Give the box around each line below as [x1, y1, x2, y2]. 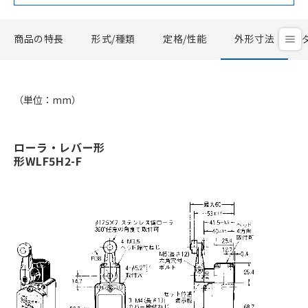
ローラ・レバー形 [14, 138, 105, 155]
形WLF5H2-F [14, 152, 82, 169]
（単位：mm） [14, 92, 81, 107]
